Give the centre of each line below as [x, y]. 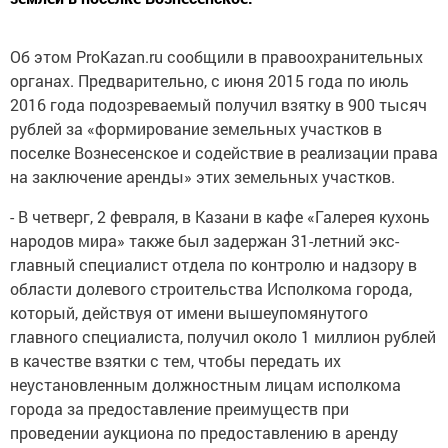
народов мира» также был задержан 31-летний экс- [204, 240]
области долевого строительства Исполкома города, [211, 288]
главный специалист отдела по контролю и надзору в [213, 264]
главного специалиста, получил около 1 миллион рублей [223, 336]
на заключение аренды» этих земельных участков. [202, 176]
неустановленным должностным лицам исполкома [205, 384]
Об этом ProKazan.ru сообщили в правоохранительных [216, 56]
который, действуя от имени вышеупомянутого [189, 312]
